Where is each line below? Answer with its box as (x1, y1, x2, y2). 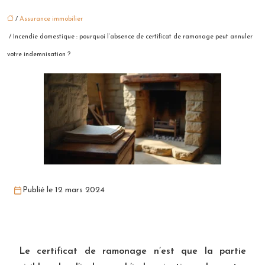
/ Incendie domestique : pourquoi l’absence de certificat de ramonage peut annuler (7, 33, 253, 40)
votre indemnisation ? (7, 51, 70, 58)
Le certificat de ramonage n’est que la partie (19, 246, 246, 256)
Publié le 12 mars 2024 (22, 185, 105, 195)
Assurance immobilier (20, 15, 83, 22)
